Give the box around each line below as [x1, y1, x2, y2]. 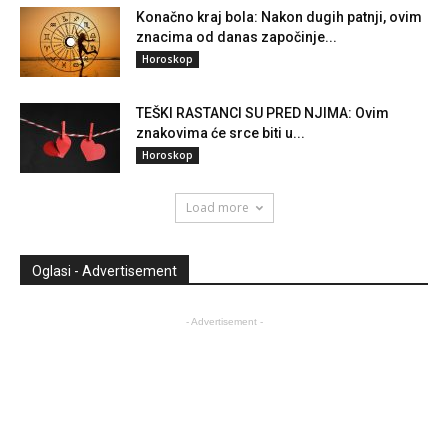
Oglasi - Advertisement [32, 262, 177, 279]
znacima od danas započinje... [136, 28, 337, 45]
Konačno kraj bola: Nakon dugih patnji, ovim [136, 8, 422, 25]
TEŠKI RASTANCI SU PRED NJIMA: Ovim [136, 104, 389, 121]
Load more [185, 198, 249, 216]
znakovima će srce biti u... [136, 124, 305, 141]
